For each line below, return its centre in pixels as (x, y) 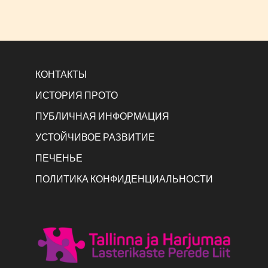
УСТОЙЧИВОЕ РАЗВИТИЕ (95, 137)
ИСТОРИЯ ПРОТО (76, 95)
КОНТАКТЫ (61, 74)
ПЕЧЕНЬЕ (59, 158)
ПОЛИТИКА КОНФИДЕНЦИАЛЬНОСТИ (124, 179)
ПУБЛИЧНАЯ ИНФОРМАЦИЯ (102, 116)
